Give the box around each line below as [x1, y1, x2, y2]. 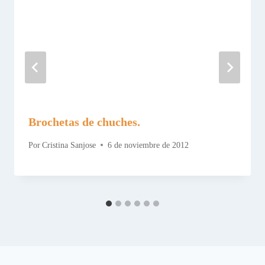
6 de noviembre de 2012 [108, 140, 189, 150]
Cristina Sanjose [42, 140, 96, 150]
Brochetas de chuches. [28, 115, 140, 129]
